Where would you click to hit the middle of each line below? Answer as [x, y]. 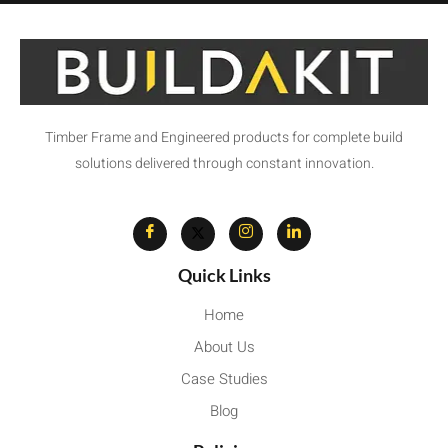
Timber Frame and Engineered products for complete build [224, 138]
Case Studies [224, 378]
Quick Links [224, 274]
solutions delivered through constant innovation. [224, 164]
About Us [224, 346]
